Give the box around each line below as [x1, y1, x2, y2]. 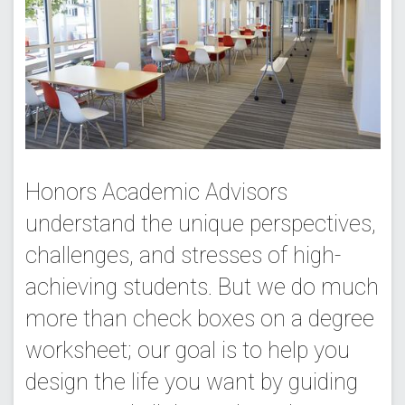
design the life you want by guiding [24, 368, 358, 395]
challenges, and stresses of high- [24, 241, 341, 268]
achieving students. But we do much [24, 273, 379, 300]
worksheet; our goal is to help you [24, 336, 350, 363]
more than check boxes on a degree [24, 305, 374, 332]
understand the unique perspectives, [24, 210, 376, 237]
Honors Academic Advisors [24, 178, 287, 205]
